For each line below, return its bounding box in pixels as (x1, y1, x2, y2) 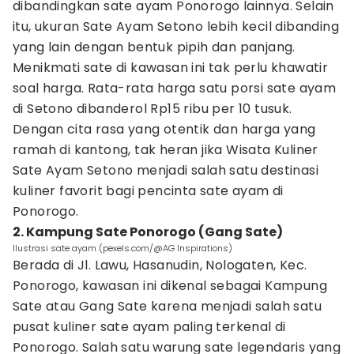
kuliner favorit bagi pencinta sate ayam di (13, 182, 284, 200)
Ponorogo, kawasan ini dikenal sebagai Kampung (13, 277, 327, 295)
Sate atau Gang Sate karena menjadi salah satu (13, 297, 322, 315)
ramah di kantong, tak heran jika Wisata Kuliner (13, 141, 318, 159)
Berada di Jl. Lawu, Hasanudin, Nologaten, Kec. (13, 256, 307, 274)
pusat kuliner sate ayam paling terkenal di (13, 318, 286, 336)
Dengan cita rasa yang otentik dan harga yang (13, 120, 316, 138)
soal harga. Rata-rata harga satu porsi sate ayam (13, 79, 337, 97)
